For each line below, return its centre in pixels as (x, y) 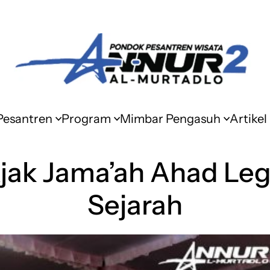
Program (86, 119)
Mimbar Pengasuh (170, 119)
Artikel (248, 119)
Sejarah (135, 205)
